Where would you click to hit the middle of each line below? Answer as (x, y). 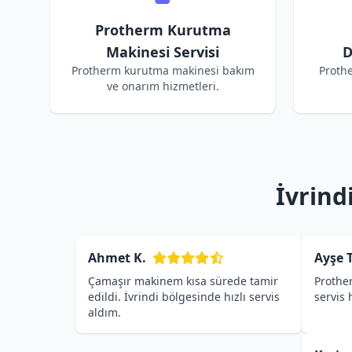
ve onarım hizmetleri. (163, 86)
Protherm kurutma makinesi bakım (163, 70)
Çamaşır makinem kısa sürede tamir (183, 281)
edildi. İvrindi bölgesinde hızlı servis (184, 297)
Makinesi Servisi (163, 52)
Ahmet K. (117, 258)
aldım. (104, 312)
